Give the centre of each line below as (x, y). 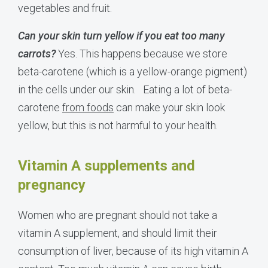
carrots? (37, 53)
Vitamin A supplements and (106, 165)
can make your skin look (169, 107)
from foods (88, 107)
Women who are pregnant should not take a (118, 215)
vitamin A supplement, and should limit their (118, 233)
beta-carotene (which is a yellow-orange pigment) (133, 71)
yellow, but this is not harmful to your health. (118, 125)
